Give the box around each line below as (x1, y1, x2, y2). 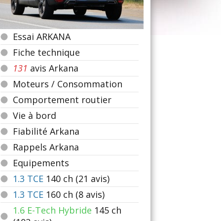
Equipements (13, 157, 69, 169)
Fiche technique (13, 46, 80, 58)
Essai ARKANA (13, 31, 71, 42)
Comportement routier (13, 94, 111, 106)
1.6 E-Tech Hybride (13, 204, 92, 216)
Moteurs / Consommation (13, 78, 122, 90)
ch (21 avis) (63, 173, 110, 184)
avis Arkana (28, 62, 78, 74)
